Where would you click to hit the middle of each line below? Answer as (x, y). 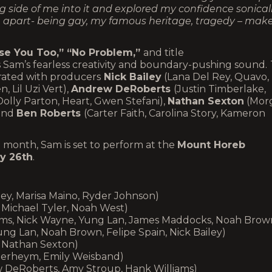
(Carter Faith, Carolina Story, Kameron (175, 113)
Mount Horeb (211, 145)
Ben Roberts (50, 113)
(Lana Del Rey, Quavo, (215, 77)
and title (164, 53)
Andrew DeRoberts (122, 89)
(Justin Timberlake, (220, 89)
